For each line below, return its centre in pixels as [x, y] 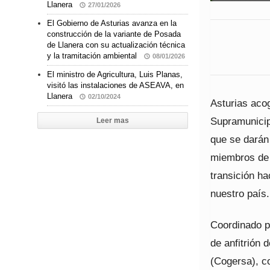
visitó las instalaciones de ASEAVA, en [115, 86]
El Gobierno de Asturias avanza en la [112, 24]
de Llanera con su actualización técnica [116, 45]
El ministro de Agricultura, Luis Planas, [115, 75]
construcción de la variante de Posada [114, 34]
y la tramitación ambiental [93, 56]
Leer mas [113, 121]
